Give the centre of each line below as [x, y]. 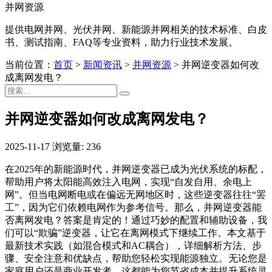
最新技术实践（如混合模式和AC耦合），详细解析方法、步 [133, 245]
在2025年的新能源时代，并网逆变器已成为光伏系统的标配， [136, 169]
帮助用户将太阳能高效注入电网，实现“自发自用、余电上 [128, 182]
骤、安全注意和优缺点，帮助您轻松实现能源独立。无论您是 [136, 258]
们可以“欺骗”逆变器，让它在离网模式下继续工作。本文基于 [135, 233]
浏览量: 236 [76, 146]
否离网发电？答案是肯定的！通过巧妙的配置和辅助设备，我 [136, 220]
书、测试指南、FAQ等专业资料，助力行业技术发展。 [121, 42]
